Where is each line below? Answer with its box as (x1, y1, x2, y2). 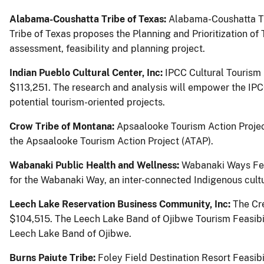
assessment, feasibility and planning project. (9, 42, 205, 54)
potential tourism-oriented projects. (9, 96, 165, 108)
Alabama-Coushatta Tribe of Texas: (9, 13, 166, 25)
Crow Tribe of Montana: (9, 120, 114, 132)
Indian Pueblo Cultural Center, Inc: (9, 67, 165, 78)
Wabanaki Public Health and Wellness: (9, 159, 181, 171)
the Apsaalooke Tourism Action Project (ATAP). (9, 135, 213, 147)
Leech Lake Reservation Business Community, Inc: (9, 198, 233, 210)
